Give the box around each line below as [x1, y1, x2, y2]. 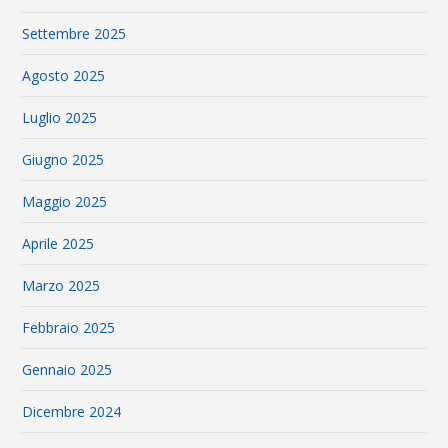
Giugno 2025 [22, 150, 105, 170]
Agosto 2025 [22, 66, 106, 86]
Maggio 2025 [22, 192, 108, 212]
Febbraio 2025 [22, 318, 116, 338]
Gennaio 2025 [22, 360, 113, 380]
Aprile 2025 [22, 234, 95, 254]
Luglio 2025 [22, 108, 98, 128]
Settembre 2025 [22, 24, 127, 44]
